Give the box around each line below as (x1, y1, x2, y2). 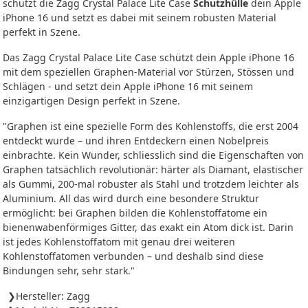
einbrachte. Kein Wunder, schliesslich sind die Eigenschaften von (3, 148, 304, 162)
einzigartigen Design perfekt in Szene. (3, 94, 180, 108)
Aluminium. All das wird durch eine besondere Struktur (3, 192, 259, 206)
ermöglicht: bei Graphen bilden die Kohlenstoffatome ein (3, 206, 267, 220)
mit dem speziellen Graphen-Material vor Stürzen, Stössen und (3, 65, 294, 79)
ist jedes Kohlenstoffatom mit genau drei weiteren (3, 235, 235, 249)
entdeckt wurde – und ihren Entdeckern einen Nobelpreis (3, 134, 269, 148)
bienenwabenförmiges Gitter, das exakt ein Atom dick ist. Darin (3, 221, 294, 234)
